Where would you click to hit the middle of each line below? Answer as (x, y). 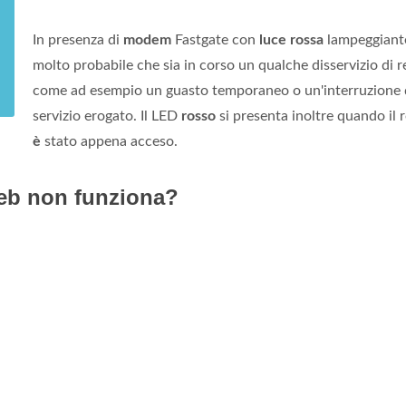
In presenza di (78, 40)
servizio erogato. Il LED (107, 116)
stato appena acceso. (109, 141)
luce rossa (291, 40)
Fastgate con (215, 40)
